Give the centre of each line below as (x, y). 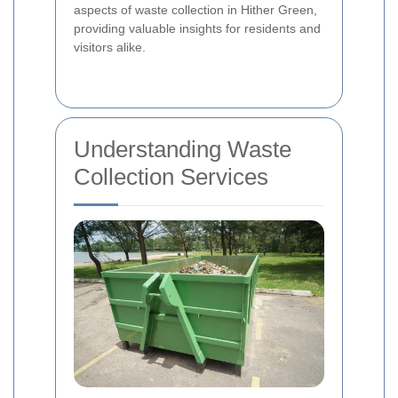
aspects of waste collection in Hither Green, (195, 10)
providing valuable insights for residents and (197, 29)
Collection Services (171, 177)
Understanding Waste (183, 150)
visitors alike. (110, 48)
